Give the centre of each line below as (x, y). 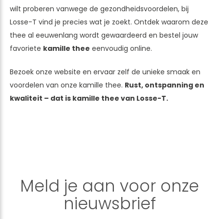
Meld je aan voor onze (109, 186)
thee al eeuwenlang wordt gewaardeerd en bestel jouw (104, 35)
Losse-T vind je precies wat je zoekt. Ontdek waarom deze (109, 22)
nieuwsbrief (109, 203)
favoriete (26, 48)
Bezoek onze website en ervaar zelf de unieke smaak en (105, 72)
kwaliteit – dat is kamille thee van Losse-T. (89, 98)
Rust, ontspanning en (164, 85)
